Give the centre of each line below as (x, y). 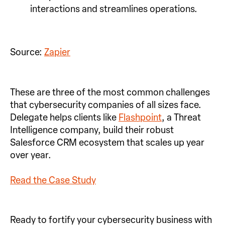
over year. (31, 155)
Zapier (57, 52)
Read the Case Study (53, 180)
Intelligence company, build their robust (92, 130)
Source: (27, 52)
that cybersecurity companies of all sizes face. (106, 105)
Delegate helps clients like (64, 117)
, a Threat (181, 117)
